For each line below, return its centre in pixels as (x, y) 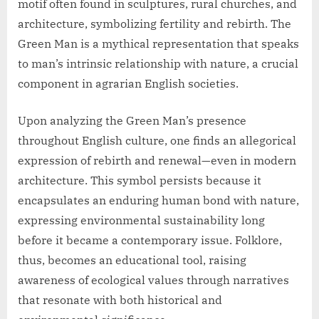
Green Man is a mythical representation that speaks (158, 44)
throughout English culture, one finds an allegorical (157, 141)
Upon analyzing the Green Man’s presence (132, 121)
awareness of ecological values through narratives (153, 280)
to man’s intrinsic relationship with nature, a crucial (158, 64)
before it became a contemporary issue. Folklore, (150, 240)
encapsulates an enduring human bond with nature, (158, 200)
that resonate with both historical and (120, 300)
